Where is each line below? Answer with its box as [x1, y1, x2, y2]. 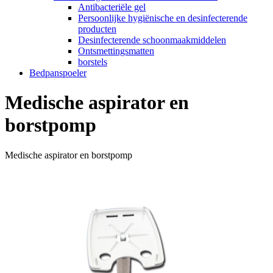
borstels [78, 56, 107, 67]
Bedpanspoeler [29, 67, 87, 78]
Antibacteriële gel [78, 1, 146, 12]
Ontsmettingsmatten [78, 45, 154, 56]
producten [78, 23, 116, 34]
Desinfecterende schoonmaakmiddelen [78, 34, 226, 45]
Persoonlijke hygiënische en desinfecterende [78, 12, 247, 23]
